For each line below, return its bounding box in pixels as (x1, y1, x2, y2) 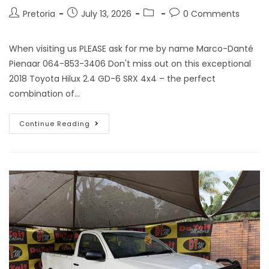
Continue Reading (19, 118, 90, 128)
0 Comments (183, 7, 240, 20)
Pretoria (23, 7, 55, 20)
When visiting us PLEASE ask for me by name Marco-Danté (9, 42, 253, 55)
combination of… (9, 87, 80, 100)
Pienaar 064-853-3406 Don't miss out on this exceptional (9, 57, 251, 70)
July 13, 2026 (81, 7, 131, 20)
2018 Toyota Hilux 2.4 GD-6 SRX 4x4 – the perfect (9, 72, 216, 85)
